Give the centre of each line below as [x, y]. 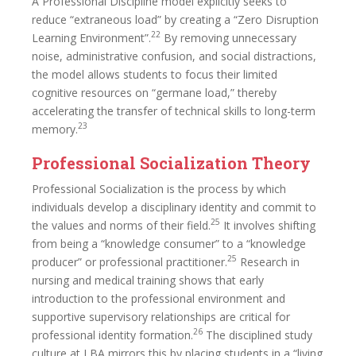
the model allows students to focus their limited [155, 74]
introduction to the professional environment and [159, 298]
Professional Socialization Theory [171, 163]
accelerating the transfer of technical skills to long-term [174, 110]
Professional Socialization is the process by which [159, 188]
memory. [55, 129]
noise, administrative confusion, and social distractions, [174, 56]
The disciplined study [257, 335]
